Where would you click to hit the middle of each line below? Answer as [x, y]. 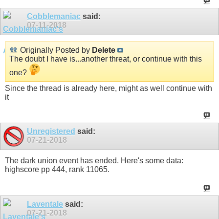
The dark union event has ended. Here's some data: [94, 161]
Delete [104, 50]
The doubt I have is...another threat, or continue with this [106, 59]
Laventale [45, 204]
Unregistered [51, 131]
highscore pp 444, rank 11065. [57, 170]
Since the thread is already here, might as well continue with [109, 88]
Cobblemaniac [54, 16]
